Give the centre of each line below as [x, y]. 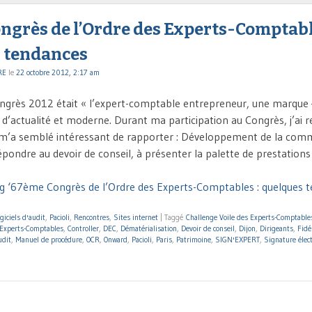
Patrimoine [194, 240]
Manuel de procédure [49, 240]
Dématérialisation [149, 229]
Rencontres [92, 218]
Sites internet [136, 218]
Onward [116, 240]
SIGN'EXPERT [237, 240]
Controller [83, 229]
